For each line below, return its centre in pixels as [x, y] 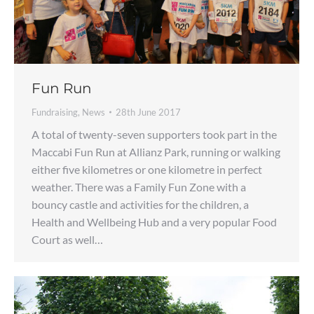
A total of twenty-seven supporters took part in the [154, 135]
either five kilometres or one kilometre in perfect [147, 170]
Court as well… [67, 240]
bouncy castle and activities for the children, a [140, 205]
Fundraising [55, 112]
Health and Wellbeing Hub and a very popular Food [154, 222]
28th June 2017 [148, 112]
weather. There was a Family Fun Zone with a [139, 187]
